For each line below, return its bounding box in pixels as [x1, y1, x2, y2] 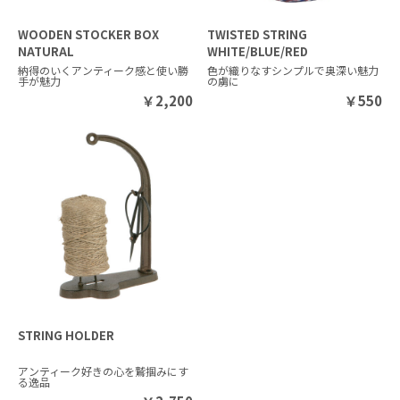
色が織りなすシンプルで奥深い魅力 [207, 62, 379, 78]
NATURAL [18, 42, 74, 60]
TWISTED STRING [207, 25, 308, 43]
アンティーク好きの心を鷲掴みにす [18, 362, 188, 379]
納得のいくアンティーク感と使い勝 [18, 62, 188, 78]
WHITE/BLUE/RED [207, 42, 309, 60]
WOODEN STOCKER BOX [18, 25, 159, 43]
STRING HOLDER [18, 326, 114, 344]
